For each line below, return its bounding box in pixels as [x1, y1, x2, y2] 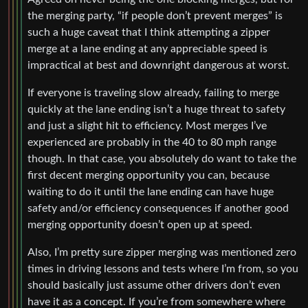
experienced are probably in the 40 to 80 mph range [27, 136, 276, 148]
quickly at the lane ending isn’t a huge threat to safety [27, 103, 285, 115]
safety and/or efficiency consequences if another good [27, 202, 289, 214]
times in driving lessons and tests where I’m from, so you [27, 263, 298, 274]
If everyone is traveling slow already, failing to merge [27, 87, 279, 98]
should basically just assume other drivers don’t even [27, 279, 280, 291]
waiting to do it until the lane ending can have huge [27, 186, 274, 197]
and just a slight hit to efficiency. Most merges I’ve [27, 120, 267, 131]
